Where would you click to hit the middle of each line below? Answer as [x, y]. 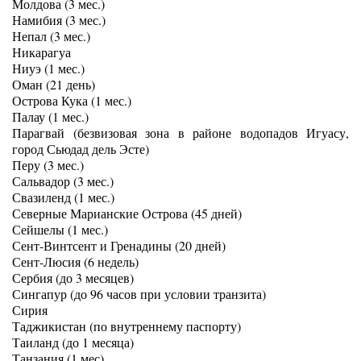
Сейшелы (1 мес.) [60, 229]
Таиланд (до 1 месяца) [73, 342]
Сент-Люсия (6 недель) [75, 261]
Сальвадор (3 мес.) [63, 181]
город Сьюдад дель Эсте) [81, 149]
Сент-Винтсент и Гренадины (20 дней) [119, 245]
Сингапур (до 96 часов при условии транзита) [139, 294]
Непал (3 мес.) [51, 36]
